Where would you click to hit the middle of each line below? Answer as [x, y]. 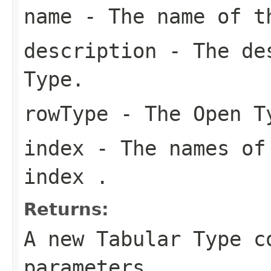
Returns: [66, 209]
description [90, 51]
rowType [66, 113]
